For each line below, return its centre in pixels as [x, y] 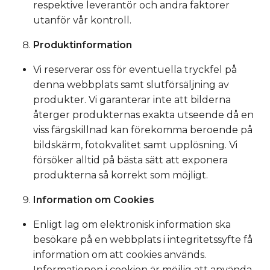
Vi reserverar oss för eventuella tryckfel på [135, 70]
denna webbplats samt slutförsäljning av [131, 85]
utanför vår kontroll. [82, 20]
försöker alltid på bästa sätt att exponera [130, 160]
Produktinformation [83, 45]
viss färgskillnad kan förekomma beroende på [143, 130]
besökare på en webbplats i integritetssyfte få [143, 240]
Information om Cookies [94, 200]
